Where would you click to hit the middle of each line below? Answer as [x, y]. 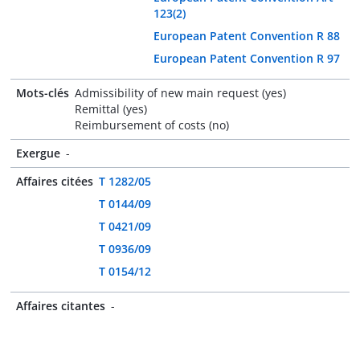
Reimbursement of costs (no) [152, 125]
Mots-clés [43, 93]
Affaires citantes [61, 306]
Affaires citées [55, 181]
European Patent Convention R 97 [246, 58]
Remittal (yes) [111, 109]
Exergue [38, 153]
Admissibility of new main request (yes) [180, 93]
